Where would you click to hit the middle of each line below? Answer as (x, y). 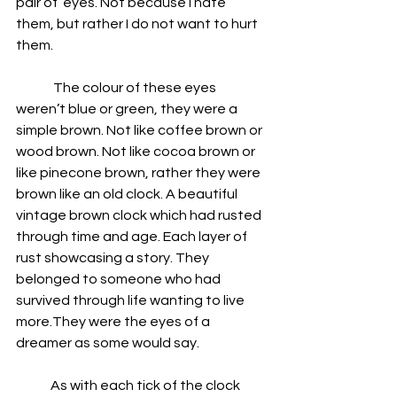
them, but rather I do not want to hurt (138, 24)
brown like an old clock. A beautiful (128, 194)
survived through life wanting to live (132, 300)
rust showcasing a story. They (114, 258)
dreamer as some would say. (108, 343)
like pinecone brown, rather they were (140, 173)
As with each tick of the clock (129, 385)
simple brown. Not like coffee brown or (140, 130)
